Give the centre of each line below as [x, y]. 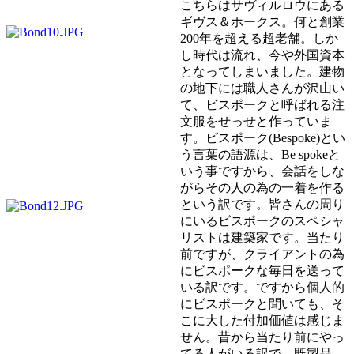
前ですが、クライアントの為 [262, 254]
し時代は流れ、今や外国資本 [262, 55]
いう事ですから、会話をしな [262, 171]
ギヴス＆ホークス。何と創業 [262, 21]
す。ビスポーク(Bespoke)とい [263, 137]
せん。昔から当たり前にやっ [262, 337]
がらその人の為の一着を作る [262, 187]
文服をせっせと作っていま [256, 121]
